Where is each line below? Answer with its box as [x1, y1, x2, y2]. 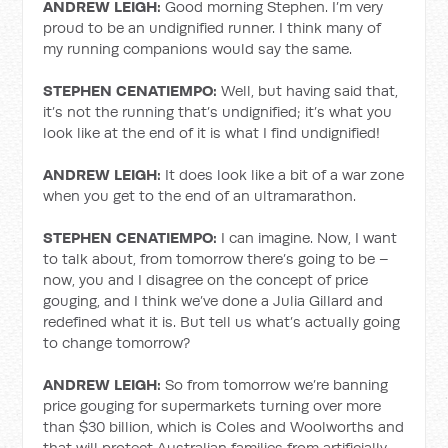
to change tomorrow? [43, 333, 191, 352]
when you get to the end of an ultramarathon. [43, 186, 357, 205]
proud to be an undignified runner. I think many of [43, 18, 382, 37]
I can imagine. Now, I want [217, 228, 398, 247]
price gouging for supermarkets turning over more [43, 396, 382, 415]
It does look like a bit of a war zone [161, 165, 405, 184]
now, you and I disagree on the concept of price [43, 270, 369, 289]
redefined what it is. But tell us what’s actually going [43, 312, 401, 331]
